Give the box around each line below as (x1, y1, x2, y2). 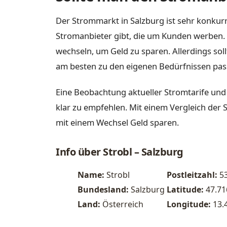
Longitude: (167, 199, 211, 210)
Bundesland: (78, 184, 131, 196)
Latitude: (167, 184, 206, 196)
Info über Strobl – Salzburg (56, 145, 183, 159)
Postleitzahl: (167, 169, 217, 181)
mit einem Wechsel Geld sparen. (56, 117, 179, 129)
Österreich (100, 199, 143, 210)
